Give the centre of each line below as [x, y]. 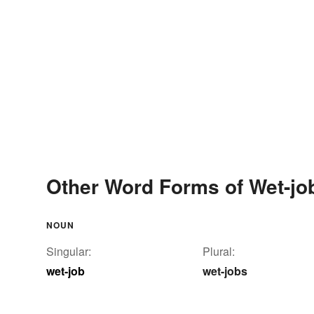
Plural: [219, 251]
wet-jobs [225, 271]
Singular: [69, 251]
